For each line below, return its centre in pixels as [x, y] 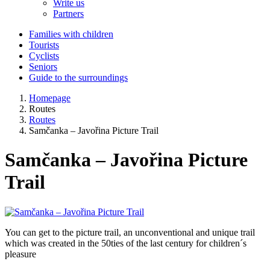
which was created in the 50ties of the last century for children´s [126, 243]
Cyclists [44, 56]
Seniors [43, 67]
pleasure [20, 254]
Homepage [50, 98]
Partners [68, 14]
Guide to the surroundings [78, 77]
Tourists [44, 45]
